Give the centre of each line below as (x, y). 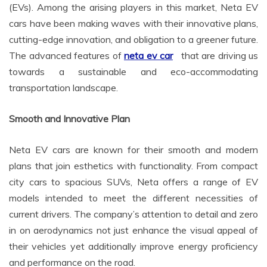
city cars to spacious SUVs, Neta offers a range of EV (133, 181)
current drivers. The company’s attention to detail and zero (133, 214)
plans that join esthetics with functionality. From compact (133, 165)
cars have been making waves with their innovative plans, (133, 23)
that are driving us (219, 55)
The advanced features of (66, 55)
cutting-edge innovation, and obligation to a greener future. (133, 39)
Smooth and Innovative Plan (69, 118)
